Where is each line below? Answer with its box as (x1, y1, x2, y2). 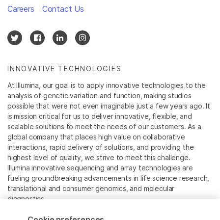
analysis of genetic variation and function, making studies (7, 91, 192, 100)
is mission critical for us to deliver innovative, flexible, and (7, 112, 192, 121)
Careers (7, 4, 34, 14)
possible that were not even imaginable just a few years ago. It (7, 102, 210, 110)
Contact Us (42, 4, 84, 14)
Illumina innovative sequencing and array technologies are (7, 164, 193, 172)
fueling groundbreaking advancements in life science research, (7, 174, 210, 183)
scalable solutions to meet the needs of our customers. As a (7, 122, 201, 131)
